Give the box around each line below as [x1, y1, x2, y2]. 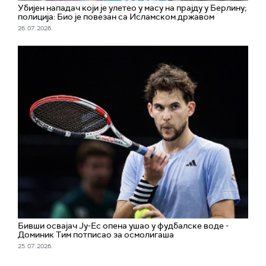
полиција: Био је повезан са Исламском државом [18, 11, 214, 23]
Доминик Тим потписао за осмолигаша [18, 229, 174, 240]
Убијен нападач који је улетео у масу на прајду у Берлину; [18, 2, 246, 14]
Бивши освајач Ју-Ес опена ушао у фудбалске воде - [18, 220, 229, 232]
